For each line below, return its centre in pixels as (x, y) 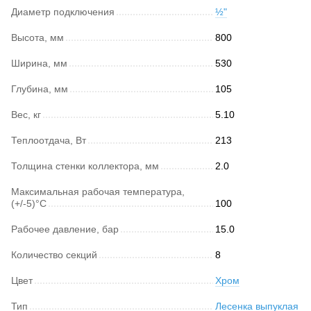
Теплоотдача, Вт (49, 140)
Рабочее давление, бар (65, 229)
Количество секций (54, 254)
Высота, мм (37, 37)
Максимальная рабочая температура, (98, 191)
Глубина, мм (40, 89)
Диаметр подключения (63, 11)
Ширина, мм (39, 63)
